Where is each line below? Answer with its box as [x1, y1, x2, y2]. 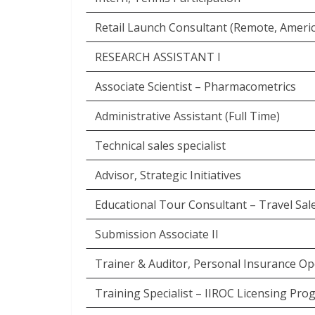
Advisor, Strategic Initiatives [95, 167, 241, 183]
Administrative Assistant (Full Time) [95, 108, 280, 124]
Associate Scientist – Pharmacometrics [95, 79, 296, 94]
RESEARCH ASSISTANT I [95, 49, 221, 65]
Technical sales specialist [95, 138, 226, 153]
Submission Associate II [95, 226, 219, 242]
